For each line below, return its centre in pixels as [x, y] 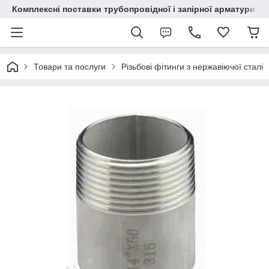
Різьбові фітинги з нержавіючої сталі [192, 67]
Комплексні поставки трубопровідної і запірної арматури [134, 9]
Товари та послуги [70, 67]
